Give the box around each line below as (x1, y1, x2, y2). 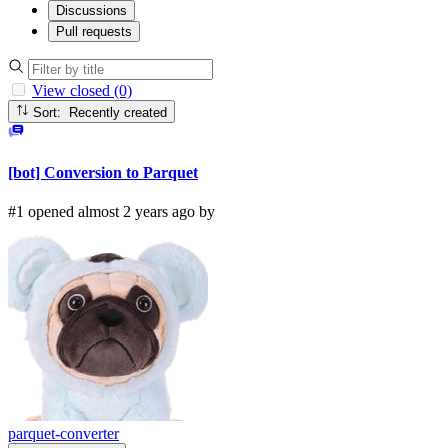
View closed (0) (32, 82, 132, 100)
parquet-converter (8, 425, 119, 443)
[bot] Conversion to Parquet (8, 163, 198, 181)
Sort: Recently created (69, 104, 168, 120)
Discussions (56, 3, 127, 19)
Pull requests (56, 24, 132, 40)
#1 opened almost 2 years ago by (8, 203, 215, 221)
